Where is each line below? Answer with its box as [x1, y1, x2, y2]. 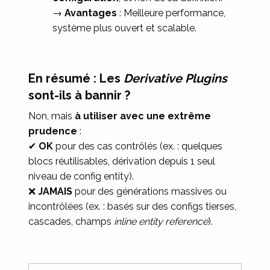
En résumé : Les [28, 71, 124, 86]
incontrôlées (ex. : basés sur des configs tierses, [28, 201, 237, 212]
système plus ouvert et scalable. [52, 22, 197, 34]
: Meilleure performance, [117, 7, 226, 19]
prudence [28, 125, 78, 137]
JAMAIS [38, 186, 73, 197]
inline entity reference [114, 216, 209, 227]
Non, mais [28, 110, 75, 122]
